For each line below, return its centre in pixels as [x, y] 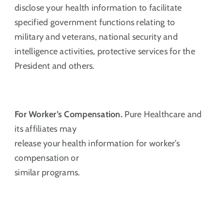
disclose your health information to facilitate [98, 8]
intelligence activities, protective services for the [105, 51]
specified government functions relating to [95, 22]
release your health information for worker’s [97, 143]
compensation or [47, 158]
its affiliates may [45, 129]
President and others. [54, 66]
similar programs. [47, 172]
